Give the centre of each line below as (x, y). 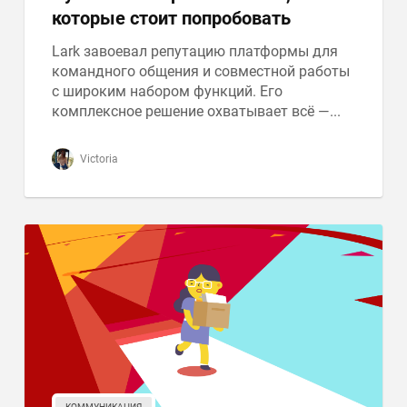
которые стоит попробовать (172, 18)
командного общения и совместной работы (201, 71)
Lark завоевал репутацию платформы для (195, 51)
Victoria (98, 159)
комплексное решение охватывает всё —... (197, 111)
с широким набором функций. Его (168, 91)
